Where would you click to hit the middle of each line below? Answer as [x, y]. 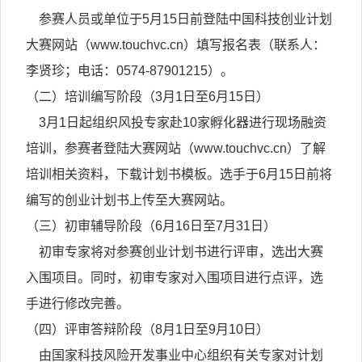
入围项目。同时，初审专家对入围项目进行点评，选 [175, 278]
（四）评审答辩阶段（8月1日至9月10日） [148, 329]
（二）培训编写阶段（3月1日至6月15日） [148, 97]
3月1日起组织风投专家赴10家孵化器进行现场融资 [177, 122]
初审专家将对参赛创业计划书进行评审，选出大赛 [175, 252]
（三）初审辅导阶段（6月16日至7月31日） [152, 226]
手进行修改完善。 [78, 303]
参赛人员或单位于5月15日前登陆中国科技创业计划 [179, 19]
